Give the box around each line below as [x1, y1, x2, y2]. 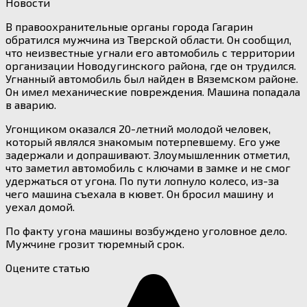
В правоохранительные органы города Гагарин [5, 19, 253, 33]
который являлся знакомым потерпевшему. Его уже [5, 134, 280, 148]
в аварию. [5, 97, 56, 111]
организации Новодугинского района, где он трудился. [5, 58, 296, 72]
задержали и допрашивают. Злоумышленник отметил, [5, 147, 290, 161]
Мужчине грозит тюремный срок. [5, 236, 184, 250]
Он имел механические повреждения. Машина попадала [5, 84, 300, 98]
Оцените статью [5, 260, 90, 274]
